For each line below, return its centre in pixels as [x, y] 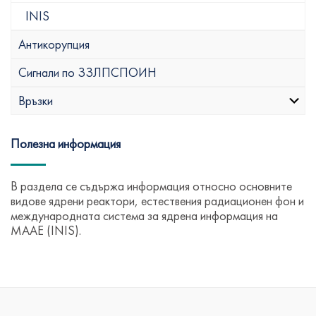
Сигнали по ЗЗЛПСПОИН [87, 72]
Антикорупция [54, 44]
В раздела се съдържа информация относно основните [151, 186]
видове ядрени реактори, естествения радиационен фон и [157, 201]
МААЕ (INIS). [46, 230]
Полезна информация [66, 144]
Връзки [36, 101]
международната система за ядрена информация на [144, 215]
